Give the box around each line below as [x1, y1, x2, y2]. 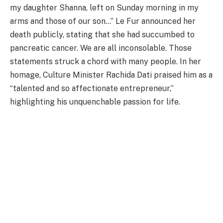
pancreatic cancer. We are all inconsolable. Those [10, 43, 192, 53]
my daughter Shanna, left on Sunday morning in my [10, 3, 199, 13]
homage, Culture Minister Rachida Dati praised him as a [10, 70, 213, 80]
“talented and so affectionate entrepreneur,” [10, 84, 174, 94]
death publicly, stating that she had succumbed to [10, 30, 195, 40]
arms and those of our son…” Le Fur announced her [10, 16, 196, 26]
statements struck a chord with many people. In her [10, 57, 201, 67]
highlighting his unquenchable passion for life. [10, 97, 180, 107]
